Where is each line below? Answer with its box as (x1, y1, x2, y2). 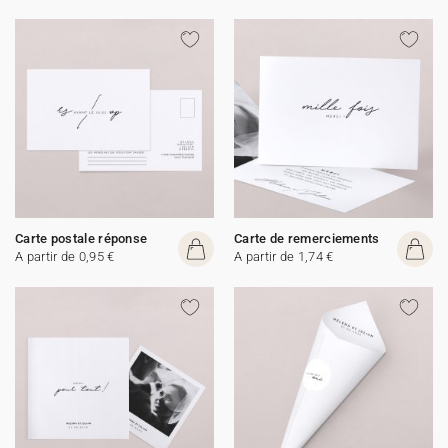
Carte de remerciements (234, 231, 380, 246)
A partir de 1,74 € (234, 249, 334, 264)
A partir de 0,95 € (15, 249, 115, 264)
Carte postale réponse (15, 231, 148, 246)
